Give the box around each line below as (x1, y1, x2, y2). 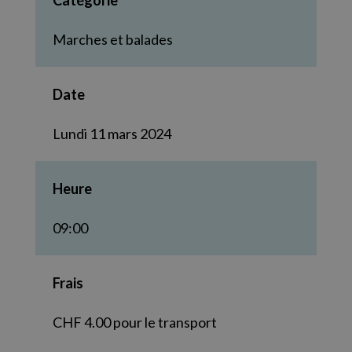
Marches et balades (52, 31, 173, 48)
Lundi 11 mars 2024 (52, 125, 171, 142)
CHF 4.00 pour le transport (52, 313, 217, 331)
